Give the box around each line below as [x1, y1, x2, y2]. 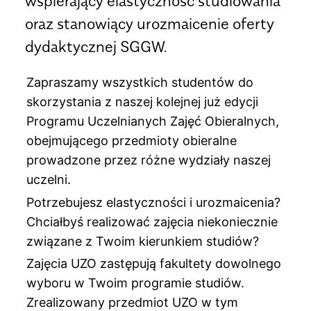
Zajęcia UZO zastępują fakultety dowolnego [26, 256, 282, 271]
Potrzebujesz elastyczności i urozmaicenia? [26, 194, 281, 210]
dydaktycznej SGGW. [25, 37, 168, 56]
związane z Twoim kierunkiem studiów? [26, 233, 260, 249]
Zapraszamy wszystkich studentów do [26, 75, 254, 90]
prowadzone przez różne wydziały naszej [26, 153, 271, 168]
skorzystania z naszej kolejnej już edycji [26, 94, 259, 110]
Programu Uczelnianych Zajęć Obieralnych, [26, 114, 280, 129]
